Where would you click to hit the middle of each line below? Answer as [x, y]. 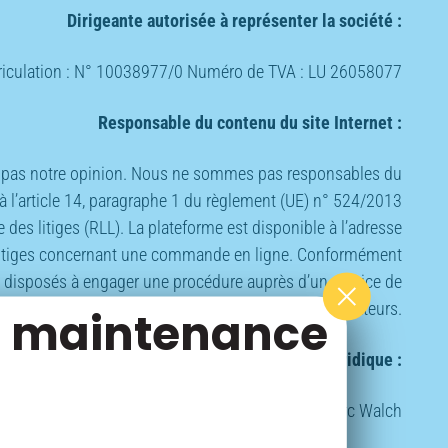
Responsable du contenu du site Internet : [250, 122]
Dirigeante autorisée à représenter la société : [234, 20]
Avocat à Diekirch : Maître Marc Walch [272, 410]
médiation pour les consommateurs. [276, 308]
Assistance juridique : [323, 359]
